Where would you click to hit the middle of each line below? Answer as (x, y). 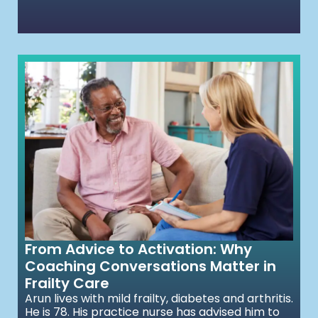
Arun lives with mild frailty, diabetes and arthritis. (159, 299)
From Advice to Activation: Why (138, 250)
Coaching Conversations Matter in (150, 267)
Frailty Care (67, 284)
